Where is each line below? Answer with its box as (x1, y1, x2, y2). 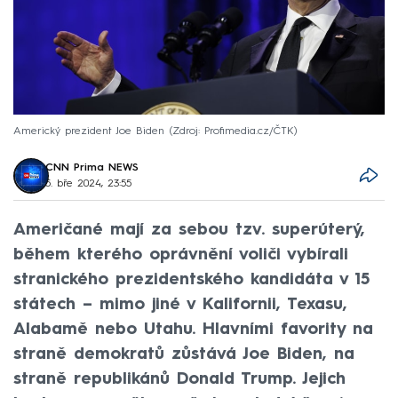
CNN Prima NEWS (45, 162, 139, 173)
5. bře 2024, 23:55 (45, 178, 132, 189)
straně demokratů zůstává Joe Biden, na (13, 346, 354, 362)
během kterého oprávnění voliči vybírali (13, 246, 348, 263)
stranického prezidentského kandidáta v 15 (13, 271, 370, 288)
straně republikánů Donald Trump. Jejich (13, 370, 346, 387)
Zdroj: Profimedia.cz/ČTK (172, 125, 294, 137)
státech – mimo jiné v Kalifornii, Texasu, (13, 296, 347, 313)
